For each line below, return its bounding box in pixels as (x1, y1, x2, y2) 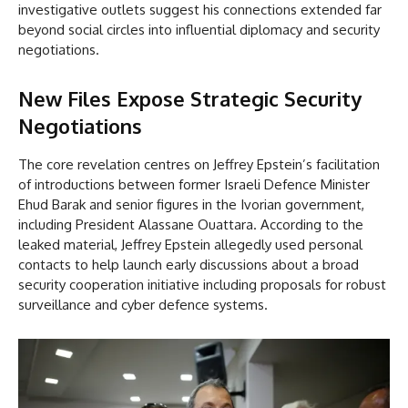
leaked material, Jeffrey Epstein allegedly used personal (18, 236, 362, 254)
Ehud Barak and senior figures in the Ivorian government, (18, 196, 364, 214)
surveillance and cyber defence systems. (18, 296, 268, 314)
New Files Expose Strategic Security (18, 86, 362, 112)
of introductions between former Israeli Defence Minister (18, 176, 370, 194)
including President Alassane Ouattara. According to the (18, 216, 363, 234)
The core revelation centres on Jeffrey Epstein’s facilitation (18, 156, 380, 174)
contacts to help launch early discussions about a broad (18, 256, 359, 274)
